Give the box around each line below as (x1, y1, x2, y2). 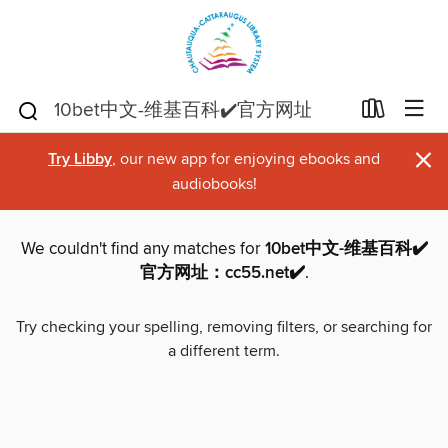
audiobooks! (171, 174, 257, 194)
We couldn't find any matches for (20, 238, 265, 261)
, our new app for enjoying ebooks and (112, 149, 380, 169)
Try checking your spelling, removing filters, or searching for (16, 317, 432, 338)
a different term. (168, 341, 280, 362)
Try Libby (48, 149, 112, 170)
